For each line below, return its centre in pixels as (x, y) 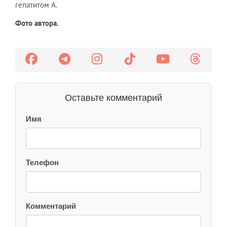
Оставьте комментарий (113, 98)
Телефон (42, 162)
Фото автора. (37, 23)
